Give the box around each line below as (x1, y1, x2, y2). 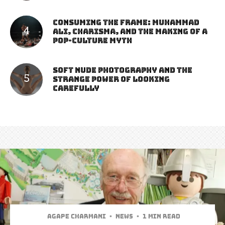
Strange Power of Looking (53, 74, 170, 85)
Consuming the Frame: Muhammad (53, 18, 199, 28)
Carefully (53, 83, 99, 94)
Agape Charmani (47, 212, 106, 220)
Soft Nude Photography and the (53, 65, 192, 76)
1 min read (143, 212, 180, 220)
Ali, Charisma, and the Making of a (53, 27, 207, 37)
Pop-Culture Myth (53, 36, 132, 46)
